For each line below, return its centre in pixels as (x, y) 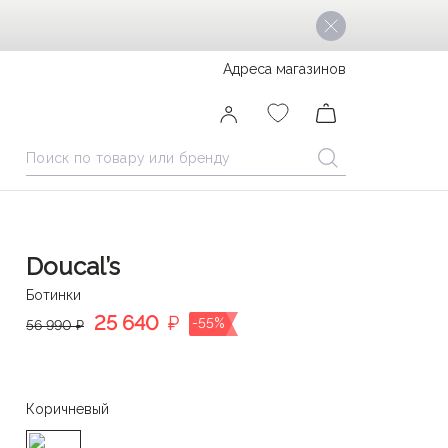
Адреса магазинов (284, 69)
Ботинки (53, 295)
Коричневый (67, 408)
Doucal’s (73, 266)
